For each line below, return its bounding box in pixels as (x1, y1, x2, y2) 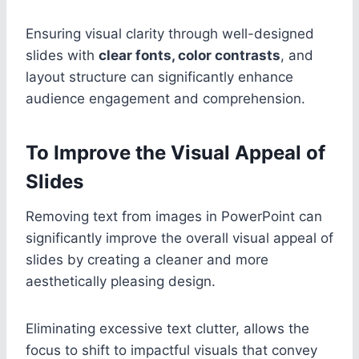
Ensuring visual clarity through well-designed (26, 25, 314, 42)
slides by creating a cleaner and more (26, 251, 268, 268)
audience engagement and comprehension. (26, 90, 305, 107)
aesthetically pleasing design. (26, 272, 216, 289)
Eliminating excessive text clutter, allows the (26, 320, 309, 337)
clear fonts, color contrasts (99, 46, 280, 63)
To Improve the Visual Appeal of (26, 140, 325, 164)
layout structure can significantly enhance (26, 68, 293, 85)
